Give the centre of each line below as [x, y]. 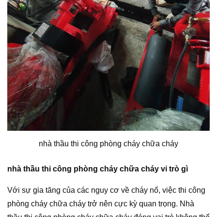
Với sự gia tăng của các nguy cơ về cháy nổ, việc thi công [106, 190]
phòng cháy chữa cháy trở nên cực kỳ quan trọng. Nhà [101, 204]
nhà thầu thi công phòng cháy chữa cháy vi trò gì [98, 169]
